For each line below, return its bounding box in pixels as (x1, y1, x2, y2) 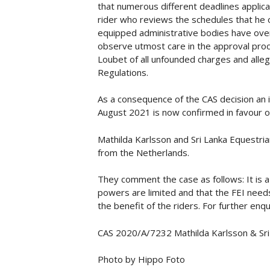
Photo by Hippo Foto (98, 253, 185, 266)
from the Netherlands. (98, 146, 189, 159)
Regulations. (98, 66, 148, 78)
